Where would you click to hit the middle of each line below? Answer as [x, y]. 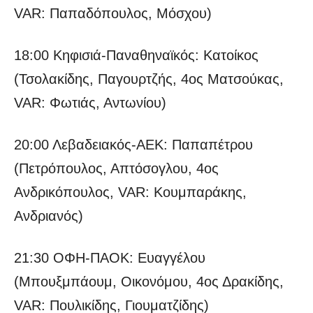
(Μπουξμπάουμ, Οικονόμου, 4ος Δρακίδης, [149, 282]
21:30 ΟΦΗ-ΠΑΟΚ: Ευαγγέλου [110, 258]
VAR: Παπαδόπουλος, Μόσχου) [113, 14]
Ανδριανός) [49, 216]
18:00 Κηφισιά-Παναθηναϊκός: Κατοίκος [136, 56]
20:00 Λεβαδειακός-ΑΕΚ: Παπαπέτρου [133, 145]
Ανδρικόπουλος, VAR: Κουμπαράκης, [130, 192]
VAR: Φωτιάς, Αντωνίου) [90, 103]
